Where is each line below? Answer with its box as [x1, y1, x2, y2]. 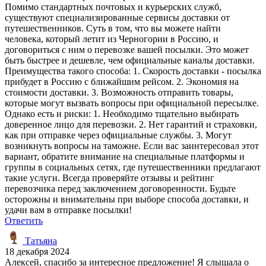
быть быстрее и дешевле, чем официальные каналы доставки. [5, 55, 255, 65]
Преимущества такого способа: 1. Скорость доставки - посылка [5, 65, 261, 76]
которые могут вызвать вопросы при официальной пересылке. [5, 97, 259, 108]
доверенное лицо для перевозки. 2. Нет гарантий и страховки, [5, 119, 257, 129]
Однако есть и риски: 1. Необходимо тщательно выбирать [5, 108, 239, 119]
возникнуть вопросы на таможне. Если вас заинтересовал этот [5, 140, 259, 151]
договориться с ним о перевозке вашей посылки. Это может [5, 44, 249, 55]
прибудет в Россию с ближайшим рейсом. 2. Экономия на [5, 76, 239, 87]
